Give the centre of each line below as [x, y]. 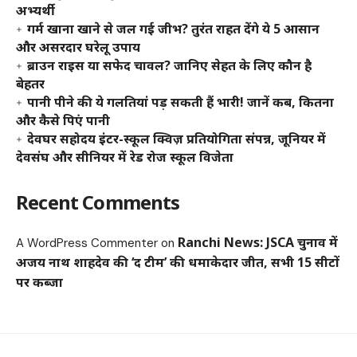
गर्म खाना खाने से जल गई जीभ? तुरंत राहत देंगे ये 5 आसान [173, 29]
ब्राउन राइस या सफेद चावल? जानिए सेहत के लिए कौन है [169, 65]
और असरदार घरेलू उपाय [78, 47]
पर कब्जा [39, 282]
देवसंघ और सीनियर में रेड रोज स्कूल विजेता [125, 157]
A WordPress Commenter [87, 243]
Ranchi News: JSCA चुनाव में [258, 242]
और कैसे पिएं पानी [63, 120]
